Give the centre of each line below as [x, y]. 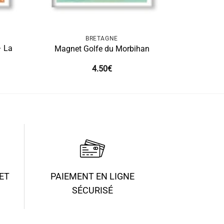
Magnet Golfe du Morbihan [102, 49]
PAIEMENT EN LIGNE [92, 177]
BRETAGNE [102, 38]
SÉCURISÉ [92, 191]
